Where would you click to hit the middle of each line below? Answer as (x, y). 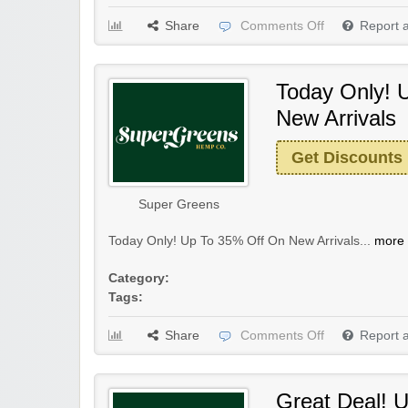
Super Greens (178, 204)
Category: (139, 278)
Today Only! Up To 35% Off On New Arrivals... (241, 240)
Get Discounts (347, 157)
